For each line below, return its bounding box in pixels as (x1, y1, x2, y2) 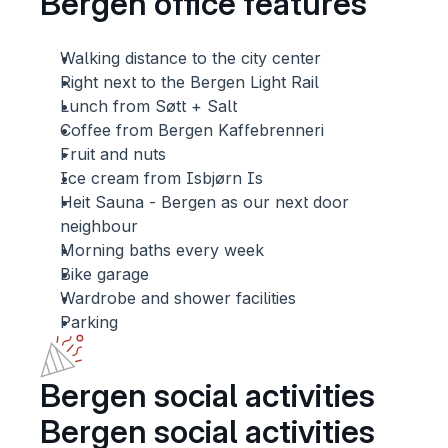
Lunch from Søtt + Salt (60, 96, 243, 116)
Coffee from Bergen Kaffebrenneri (60, 120, 325, 140)
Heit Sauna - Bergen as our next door (60, 192, 350, 212)
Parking (60, 312, 119, 332)
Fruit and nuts (60, 144, 167, 164)
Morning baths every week (60, 240, 265, 260)
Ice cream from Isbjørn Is (60, 168, 264, 188)
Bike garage (60, 264, 150, 284)
